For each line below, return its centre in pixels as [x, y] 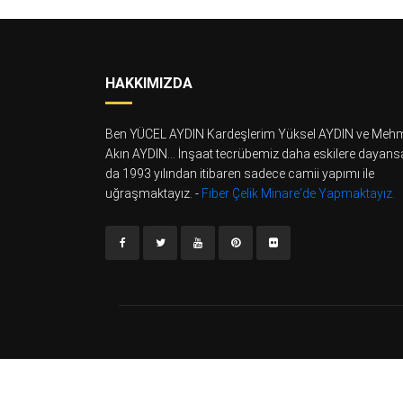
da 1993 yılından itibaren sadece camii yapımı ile [240, 174]
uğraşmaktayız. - [153, 193]
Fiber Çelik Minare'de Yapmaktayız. [298, 193]
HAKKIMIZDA [149, 83]
